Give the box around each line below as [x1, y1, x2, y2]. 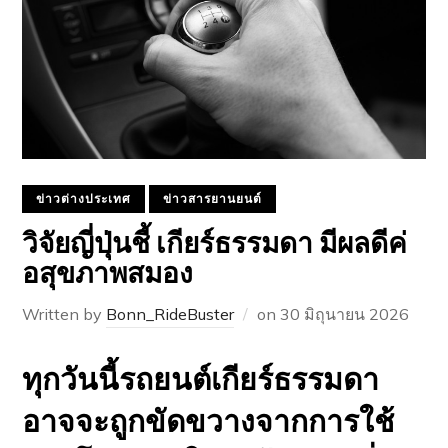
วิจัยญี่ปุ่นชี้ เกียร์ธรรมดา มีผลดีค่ [22, 226, 408, 267]
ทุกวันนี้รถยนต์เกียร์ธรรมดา [22, 360, 380, 399]
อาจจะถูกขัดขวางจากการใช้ [22, 402, 395, 441]
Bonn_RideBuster [106, 304, 235, 325]
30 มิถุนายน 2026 [280, 304, 410, 325]
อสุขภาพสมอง [22, 256, 194, 297]
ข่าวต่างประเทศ [36, 191, 132, 207]
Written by [22, 304, 107, 325]
